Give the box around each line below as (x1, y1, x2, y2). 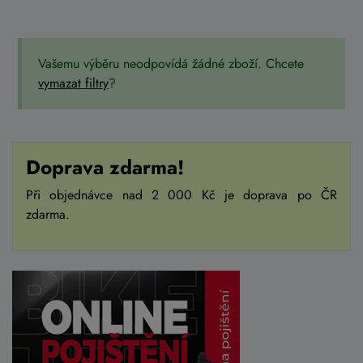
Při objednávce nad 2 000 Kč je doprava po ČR (26, 186, 337, 205)
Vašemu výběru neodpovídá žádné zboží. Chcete (38, 54, 304, 74)
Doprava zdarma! (26, 153, 184, 182)
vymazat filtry (38, 74, 109, 93)
